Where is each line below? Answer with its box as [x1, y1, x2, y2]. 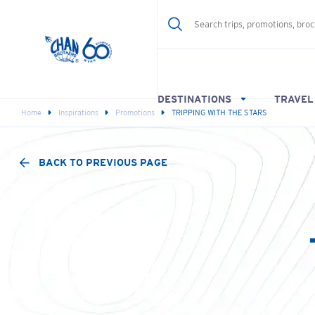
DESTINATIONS [157, 93, 232, 105]
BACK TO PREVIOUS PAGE [39, 157, 167, 168]
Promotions [115, 108, 155, 117]
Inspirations [58, 108, 98, 117]
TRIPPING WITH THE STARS [172, 108, 267, 117]
